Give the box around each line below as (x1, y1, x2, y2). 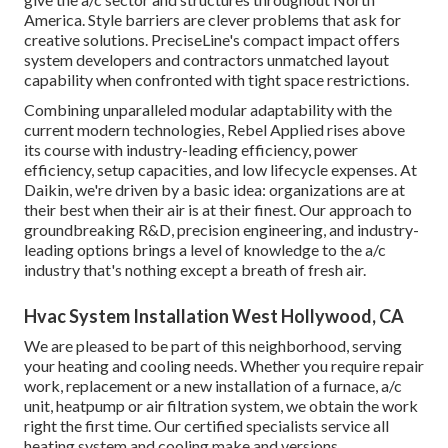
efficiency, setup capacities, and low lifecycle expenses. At (24, 160, 417, 180)
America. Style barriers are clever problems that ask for (24, 10, 401, 30)
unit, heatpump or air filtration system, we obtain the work (24, 396, 418, 416)
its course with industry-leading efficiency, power (24, 140, 358, 160)
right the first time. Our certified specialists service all (24, 416, 389, 436)
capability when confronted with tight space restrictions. (24, 70, 409, 90)
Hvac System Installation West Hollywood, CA (24, 305, 404, 328)
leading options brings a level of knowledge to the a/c (24, 240, 386, 260)
